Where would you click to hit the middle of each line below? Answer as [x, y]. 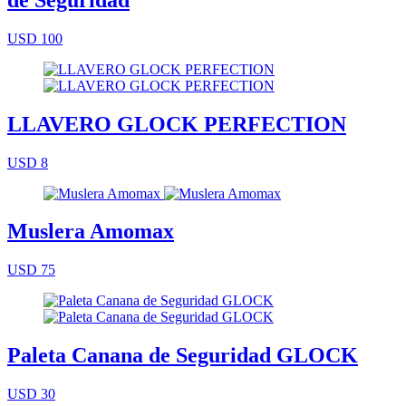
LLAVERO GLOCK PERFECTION [177, 124]
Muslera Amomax [91, 232]
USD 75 [31, 270]
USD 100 [35, 38]
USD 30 [31, 394]
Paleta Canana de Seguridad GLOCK [183, 356]
